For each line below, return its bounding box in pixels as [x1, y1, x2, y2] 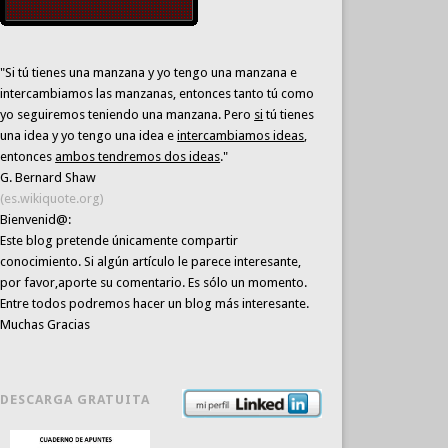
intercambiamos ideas [177, 128, 305, 144]
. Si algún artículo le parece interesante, [78, 254, 302, 270]
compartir [181, 233, 239, 249]
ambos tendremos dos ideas [55, 149, 221, 165]
